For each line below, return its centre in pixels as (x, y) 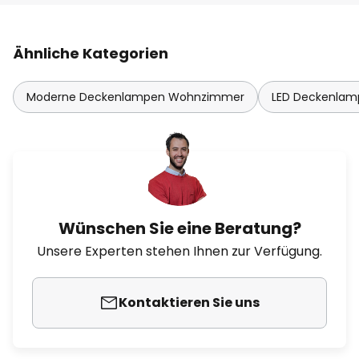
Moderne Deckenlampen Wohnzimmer (135, 97)
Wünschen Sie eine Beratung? (179, 228)
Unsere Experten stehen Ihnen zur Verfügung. (179, 251)
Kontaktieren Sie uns (189, 303)
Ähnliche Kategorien (91, 53)
